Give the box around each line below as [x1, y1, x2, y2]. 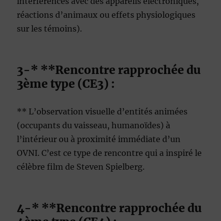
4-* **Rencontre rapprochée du [17, 201, 202, 216]
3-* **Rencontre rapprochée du [17, 63, 201, 77]
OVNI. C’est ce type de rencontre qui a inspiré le [17, 148, 202, 158]
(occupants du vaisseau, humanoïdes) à [17, 120, 171, 131]
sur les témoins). [17, 24, 82, 34]
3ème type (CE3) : [17, 76, 115, 91]
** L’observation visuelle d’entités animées [17, 107, 188, 117]
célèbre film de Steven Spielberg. [17, 162, 145, 172]
